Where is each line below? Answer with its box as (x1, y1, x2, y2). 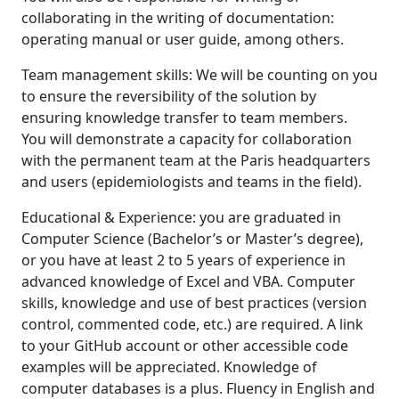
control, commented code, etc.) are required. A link (21, 314, 363, 334)
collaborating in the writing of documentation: (21, 8, 334, 28)
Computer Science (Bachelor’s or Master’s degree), (21, 229, 363, 248)
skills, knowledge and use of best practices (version (21, 293, 367, 313)
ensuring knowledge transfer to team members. (21, 108, 347, 127)
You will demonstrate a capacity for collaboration (21, 129, 352, 149)
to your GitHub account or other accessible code (21, 336, 348, 355)
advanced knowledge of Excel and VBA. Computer (21, 272, 355, 291)
